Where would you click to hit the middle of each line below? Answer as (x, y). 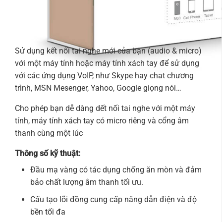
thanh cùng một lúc (49, 133)
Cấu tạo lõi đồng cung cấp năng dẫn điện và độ (113, 199)
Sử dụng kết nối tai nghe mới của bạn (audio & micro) (108, 51)
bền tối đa (48, 212)
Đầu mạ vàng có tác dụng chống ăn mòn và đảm (116, 169)
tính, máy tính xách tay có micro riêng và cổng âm (102, 120)
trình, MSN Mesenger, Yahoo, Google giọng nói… (98, 88)
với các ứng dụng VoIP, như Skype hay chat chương (104, 75)
